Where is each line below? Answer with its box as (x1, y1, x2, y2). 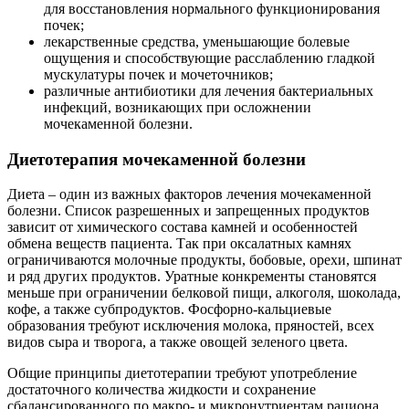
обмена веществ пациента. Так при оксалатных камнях (7, 236, 351, 252)
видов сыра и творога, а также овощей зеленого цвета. (7, 334, 348, 351)
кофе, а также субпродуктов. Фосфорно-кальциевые (7, 301, 331, 318)
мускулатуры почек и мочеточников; (44, 66, 273, 82)
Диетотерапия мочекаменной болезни (7, 149, 306, 169)
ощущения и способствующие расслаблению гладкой (44, 49, 375, 66)
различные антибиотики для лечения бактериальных (44, 82, 373, 99)
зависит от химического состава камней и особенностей (7, 219, 358, 236)
